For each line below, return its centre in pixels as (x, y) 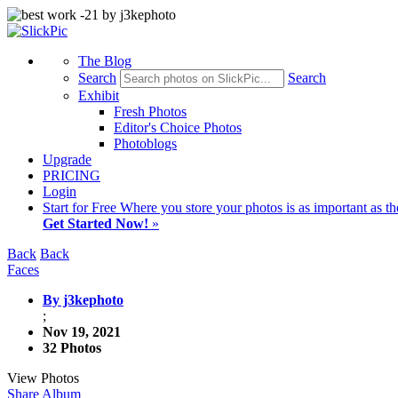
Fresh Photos (150, 111)
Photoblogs (145, 143)
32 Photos (72, 348)
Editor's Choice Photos (178, 127)
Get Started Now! (96, 223)
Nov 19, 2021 (82, 332)
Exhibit (99, 96)
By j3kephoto (83, 300)
